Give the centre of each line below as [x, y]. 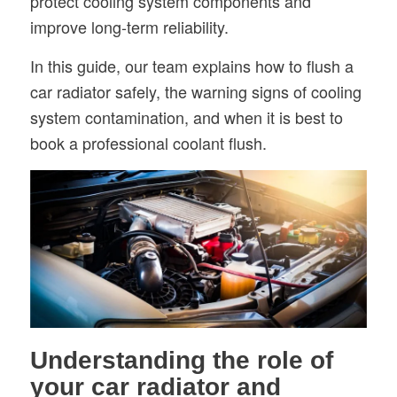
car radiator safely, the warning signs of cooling [195, 92]
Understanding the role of [181, 361]
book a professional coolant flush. [148, 143]
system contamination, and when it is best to [186, 117]
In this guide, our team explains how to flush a [191, 66]
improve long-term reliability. [129, 27]
